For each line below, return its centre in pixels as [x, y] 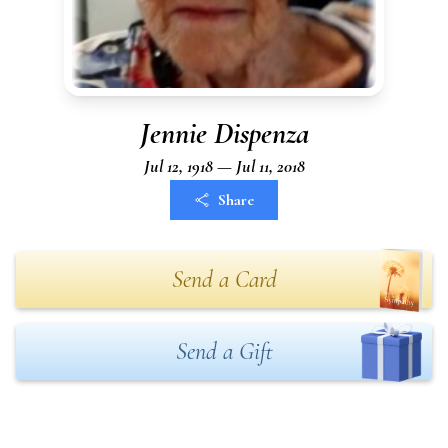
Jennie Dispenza [224, 133]
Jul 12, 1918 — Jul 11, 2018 [224, 166]
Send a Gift [224, 351]
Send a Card [224, 279]
